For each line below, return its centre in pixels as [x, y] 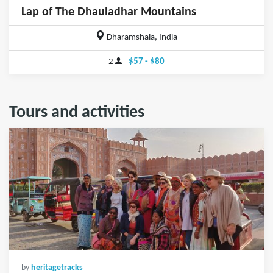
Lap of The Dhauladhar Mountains [109, 12]
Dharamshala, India [141, 38]
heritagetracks [57, 268]
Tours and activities [77, 112]
